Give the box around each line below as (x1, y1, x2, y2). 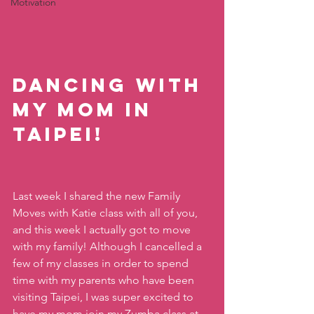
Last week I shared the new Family (13, 189, 183, 203)
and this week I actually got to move (13, 223, 193, 237)
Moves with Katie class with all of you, (13, 206, 200, 220)
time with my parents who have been (13, 273, 197, 287)
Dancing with (13, 73, 210, 97)
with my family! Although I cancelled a (13, 240, 205, 254)
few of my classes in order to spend (13, 257, 191, 271)
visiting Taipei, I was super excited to (13, 290, 196, 304)
